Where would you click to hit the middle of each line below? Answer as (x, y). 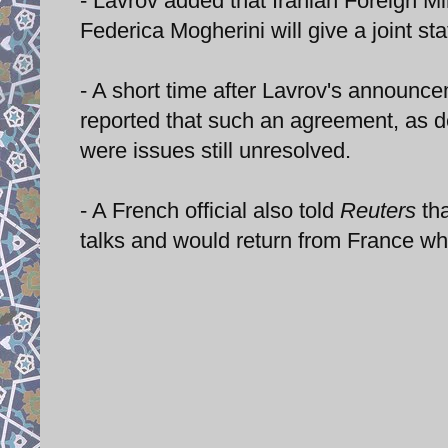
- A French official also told (210, 210)
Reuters (378, 210)
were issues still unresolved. (215, 150)
